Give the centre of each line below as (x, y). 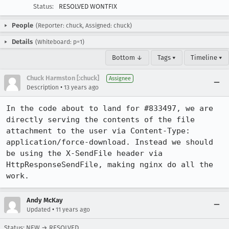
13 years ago (81, 87)
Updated (39, 210)
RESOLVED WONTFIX (88, 6)
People (22, 25)
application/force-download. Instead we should (110, 142)
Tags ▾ (167, 58)
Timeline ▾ (207, 58)
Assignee (120, 78)
